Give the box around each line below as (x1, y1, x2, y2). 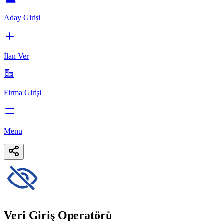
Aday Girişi (4, 13, 40, 22)
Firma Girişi (4, 88, 41, 97)
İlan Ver (4, 51, 29, 60)
